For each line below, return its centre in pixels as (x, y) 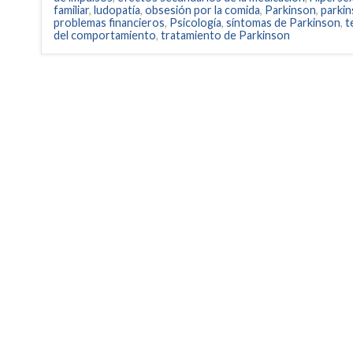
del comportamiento (105, 35)
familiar (71, 10)
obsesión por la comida (203, 10)
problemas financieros (109, 23)
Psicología (195, 23)
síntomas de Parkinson (283, 23)
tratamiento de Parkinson (225, 35)
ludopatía (117, 10)
